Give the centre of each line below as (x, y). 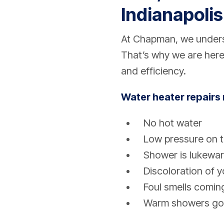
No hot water (173, 123)
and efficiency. (153, 71)
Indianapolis (172, 15)
